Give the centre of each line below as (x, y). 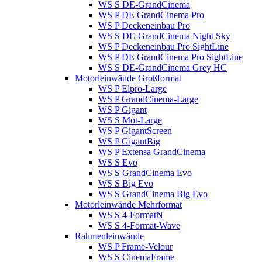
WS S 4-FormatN (131, 215)
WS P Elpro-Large (132, 89)
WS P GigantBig (129, 142)
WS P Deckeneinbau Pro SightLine (163, 47)
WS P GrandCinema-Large (148, 99)
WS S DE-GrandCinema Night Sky (164, 36)
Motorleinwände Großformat (128, 78)
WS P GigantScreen (135, 131)
